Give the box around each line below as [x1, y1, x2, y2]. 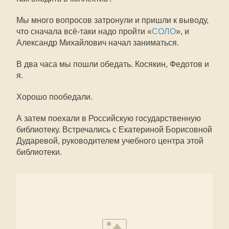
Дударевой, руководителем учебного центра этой [16, 136, 203, 145]
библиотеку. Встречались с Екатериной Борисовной [16, 125, 212, 134]
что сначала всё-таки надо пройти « [16, 27, 152, 36]
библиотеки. [16, 148, 62, 156]
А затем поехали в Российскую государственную [16, 114, 201, 123]
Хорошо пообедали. [16, 93, 93, 101]
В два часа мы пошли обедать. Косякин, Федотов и [16, 60, 209, 68]
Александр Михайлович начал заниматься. [16, 38, 179, 47]
